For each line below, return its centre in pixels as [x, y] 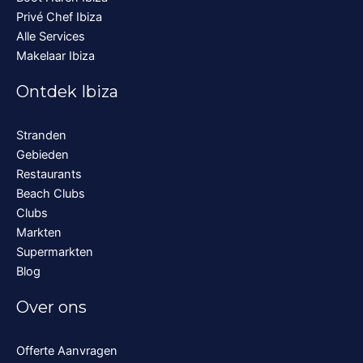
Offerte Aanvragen [67, 351]
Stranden [41, 135]
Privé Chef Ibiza [59, 17]
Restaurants [49, 174]
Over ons [51, 307]
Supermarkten [55, 252]
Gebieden [43, 155]
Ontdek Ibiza [67, 92]
